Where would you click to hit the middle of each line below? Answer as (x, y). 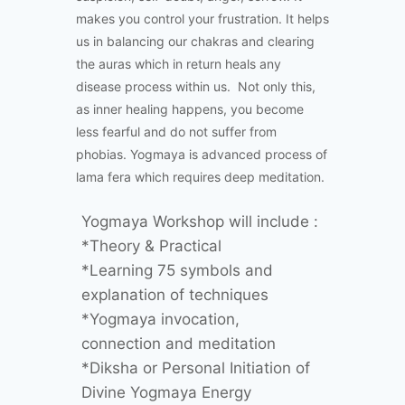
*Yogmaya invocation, (160, 320)
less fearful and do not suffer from (176, 132)
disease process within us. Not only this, (196, 87)
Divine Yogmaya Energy (166, 393)
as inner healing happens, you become (190, 109)
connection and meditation (179, 344)
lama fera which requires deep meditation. (200, 177)
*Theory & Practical (151, 246)
